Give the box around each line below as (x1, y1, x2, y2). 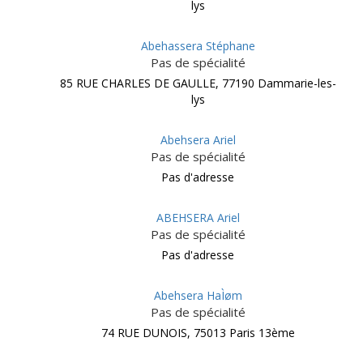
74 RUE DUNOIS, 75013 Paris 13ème (100, 325, 295, 340)
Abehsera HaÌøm (153, 288, 242, 303)
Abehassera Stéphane (140, 38, 255, 53)
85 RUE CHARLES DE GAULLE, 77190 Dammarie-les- (59, 75, 336, 91)
